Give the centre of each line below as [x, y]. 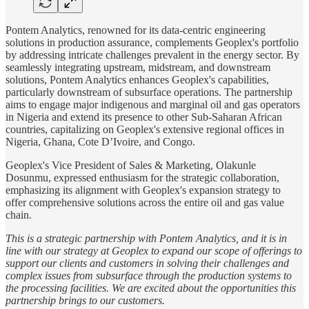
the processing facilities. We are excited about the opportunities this [151, 288]
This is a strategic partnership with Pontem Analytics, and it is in [146, 238]
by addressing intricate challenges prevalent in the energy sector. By [152, 54]
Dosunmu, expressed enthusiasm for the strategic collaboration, [142, 177]
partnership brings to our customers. [85, 300]
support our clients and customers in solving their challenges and [147, 263]
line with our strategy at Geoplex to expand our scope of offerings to [154, 250]
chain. [19, 215]
